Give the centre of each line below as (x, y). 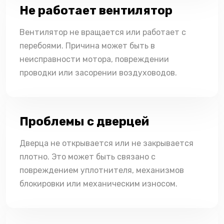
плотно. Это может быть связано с (87, 156)
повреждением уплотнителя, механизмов (102, 170)
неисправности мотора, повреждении (94, 59)
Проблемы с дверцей (84, 121)
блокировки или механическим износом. (98, 183)
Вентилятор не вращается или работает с (103, 32)
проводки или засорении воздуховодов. (98, 72)
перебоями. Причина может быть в (87, 45)
